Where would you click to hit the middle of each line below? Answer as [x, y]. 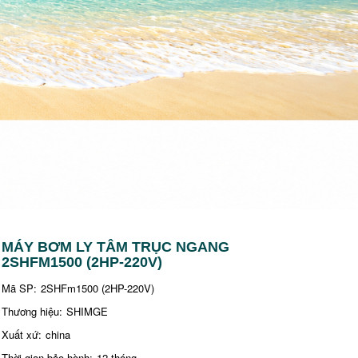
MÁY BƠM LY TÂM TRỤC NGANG [116, 247]
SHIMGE [88, 311]
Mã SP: [20, 288]
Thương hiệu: [32, 311]
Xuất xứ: [22, 334]
